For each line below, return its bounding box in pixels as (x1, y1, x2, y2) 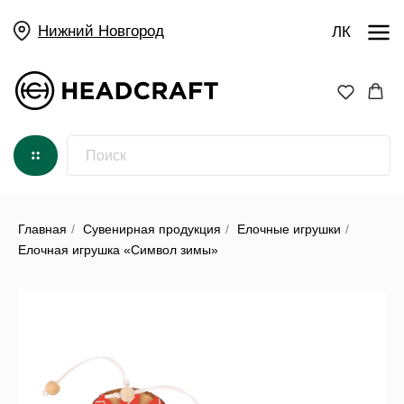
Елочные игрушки (237, 222, 341, 236)
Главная (18, 222, 67, 236)
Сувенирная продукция (83, 222, 221, 236)
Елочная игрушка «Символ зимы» (18, 243, 218, 257)
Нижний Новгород (27, 15, 117, 29)
